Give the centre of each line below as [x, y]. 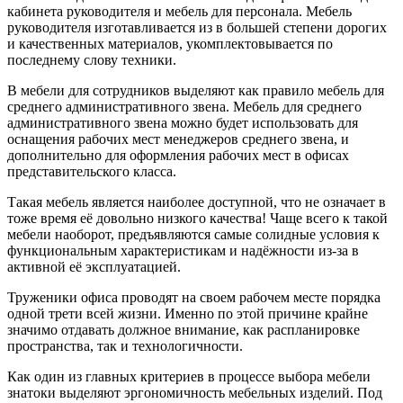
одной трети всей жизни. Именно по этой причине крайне [188, 314]
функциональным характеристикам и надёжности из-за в [183, 251]
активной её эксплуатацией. [94, 267]
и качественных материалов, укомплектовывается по [170, 44]
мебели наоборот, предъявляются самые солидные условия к [193, 235]
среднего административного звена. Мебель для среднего [184, 107]
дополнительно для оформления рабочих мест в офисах [178, 156]
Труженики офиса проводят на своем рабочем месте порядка [194, 298]
